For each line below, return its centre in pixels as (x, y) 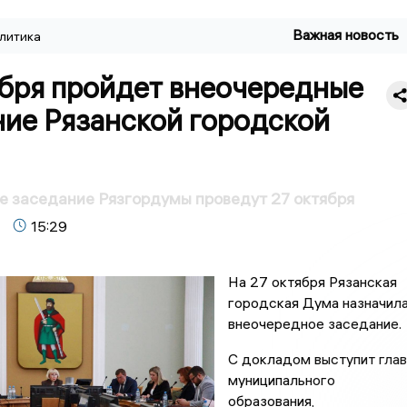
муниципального (281, 380)
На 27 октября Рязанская (312, 282)
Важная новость (346, 35)
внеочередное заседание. (316, 324)
